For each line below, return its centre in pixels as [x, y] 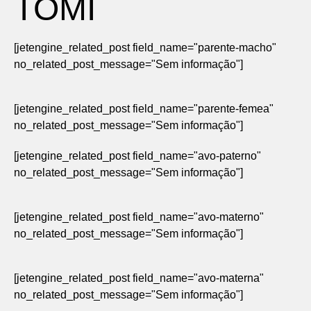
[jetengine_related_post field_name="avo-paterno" [137, 156]
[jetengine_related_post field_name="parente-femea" [144, 109]
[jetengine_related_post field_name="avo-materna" [139, 278]
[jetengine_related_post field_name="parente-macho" [145, 48]
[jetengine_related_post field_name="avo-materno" [139, 217]
